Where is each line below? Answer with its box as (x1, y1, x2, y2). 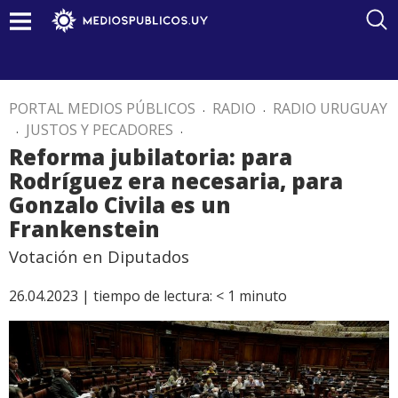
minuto (239, 286, 287, 306)
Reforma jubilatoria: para (9, 142, 292, 171)
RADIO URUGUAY (273, 99, 387, 118)
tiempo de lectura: (93, 286, 212, 306)
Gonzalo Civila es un (9, 190, 231, 219)
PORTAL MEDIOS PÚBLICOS (9, 99, 195, 118)
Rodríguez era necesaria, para (9, 166, 343, 195)
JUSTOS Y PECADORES (26, 120, 173, 139)
